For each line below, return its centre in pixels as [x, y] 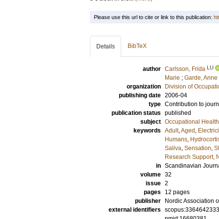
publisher [148, 201]
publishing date [140, 95]
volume [151, 175]
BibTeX [137, 46]
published [178, 113]
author [152, 69]
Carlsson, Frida [185, 69]
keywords [147, 131]
